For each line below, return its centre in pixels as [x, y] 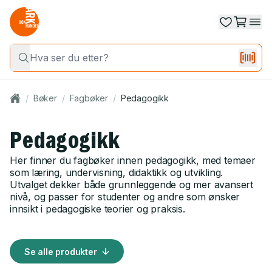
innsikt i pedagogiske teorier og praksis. [97, 209]
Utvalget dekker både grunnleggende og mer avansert [131, 185]
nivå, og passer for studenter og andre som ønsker [125, 197]
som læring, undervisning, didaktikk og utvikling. [117, 172]
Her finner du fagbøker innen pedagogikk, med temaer [133, 160]
